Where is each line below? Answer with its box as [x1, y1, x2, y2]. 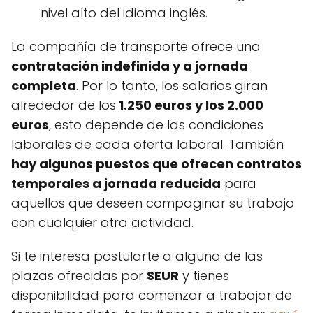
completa [11, 76, 76, 94]
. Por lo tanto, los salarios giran [76, 76, 268, 94]
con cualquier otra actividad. [11, 213, 194, 231]
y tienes [179, 266, 229, 284]
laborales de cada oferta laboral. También [11, 135, 284, 153]
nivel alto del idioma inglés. [41, 3, 208, 22]
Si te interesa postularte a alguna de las [11, 247, 263, 265]
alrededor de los [11, 96, 116, 114]
